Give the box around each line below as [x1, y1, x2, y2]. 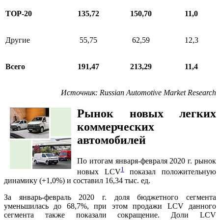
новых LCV [77, 167, 121, 176]
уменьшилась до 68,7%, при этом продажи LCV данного [4, 202, 216, 211]
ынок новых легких [84, 107, 216, 120]
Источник [61, 88, 95, 97]
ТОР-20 [5, 9, 32, 18]
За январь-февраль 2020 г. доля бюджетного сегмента [4, 193, 216, 202]
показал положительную [124, 167, 217, 176]
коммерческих [77, 120, 154, 134]
